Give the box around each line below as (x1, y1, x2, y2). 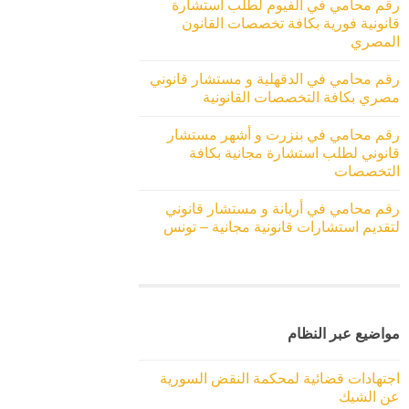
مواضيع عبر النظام (288, 326, 400, 342)
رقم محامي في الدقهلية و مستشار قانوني (150, 70, 400, 87)
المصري (351, 33, 400, 49)
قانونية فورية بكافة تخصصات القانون (182, 15, 400, 31)
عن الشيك (339, 389, 400, 405)
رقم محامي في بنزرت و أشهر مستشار (167, 126, 400, 142)
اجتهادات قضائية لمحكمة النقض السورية (160, 371, 400, 387)
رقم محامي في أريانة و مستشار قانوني (165, 200, 400, 216)
